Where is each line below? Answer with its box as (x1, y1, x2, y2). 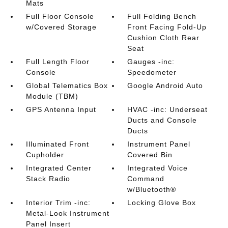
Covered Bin (127, 151, 173, 159)
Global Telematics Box (25, 81, 108, 90)
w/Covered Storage (25, 23, 97, 31)
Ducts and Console (127, 116, 197, 124)
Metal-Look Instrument (25, 209, 109, 217)
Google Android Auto (127, 81, 204, 90)
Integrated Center (25, 164, 92, 172)
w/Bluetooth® (127, 185, 177, 193)
